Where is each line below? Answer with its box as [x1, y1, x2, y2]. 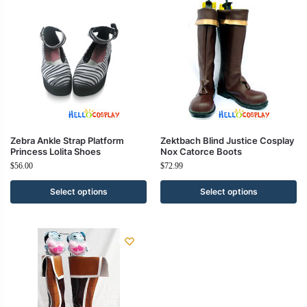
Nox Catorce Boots [160, 146, 242, 157]
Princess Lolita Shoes [10, 146, 101, 157]
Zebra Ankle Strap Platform [10, 135, 124, 146]
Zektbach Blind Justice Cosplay [160, 135, 294, 146]
